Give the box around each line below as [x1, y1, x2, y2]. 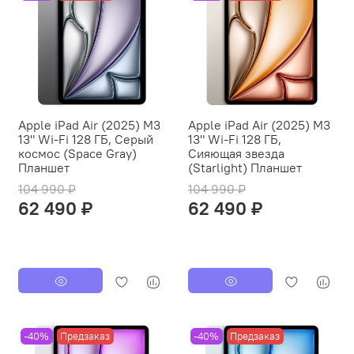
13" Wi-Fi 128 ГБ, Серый [18, 130, 153, 147]
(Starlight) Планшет [188, 159, 302, 175]
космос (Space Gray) [18, 145, 137, 161]
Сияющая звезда [188, 145, 284, 161]
